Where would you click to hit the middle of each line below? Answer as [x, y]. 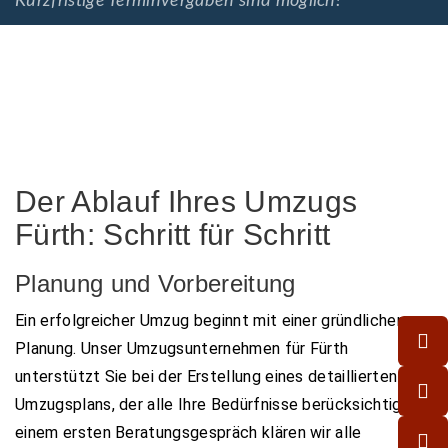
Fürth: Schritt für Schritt [173, 234]
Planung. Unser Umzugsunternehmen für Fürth [182, 348]
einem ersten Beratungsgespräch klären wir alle [188, 432]
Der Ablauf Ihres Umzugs [186, 201]
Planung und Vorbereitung [155, 283]
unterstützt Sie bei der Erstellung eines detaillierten [206, 376]
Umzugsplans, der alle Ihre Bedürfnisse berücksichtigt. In [223, 404]
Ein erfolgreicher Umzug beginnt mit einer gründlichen [210, 320]
